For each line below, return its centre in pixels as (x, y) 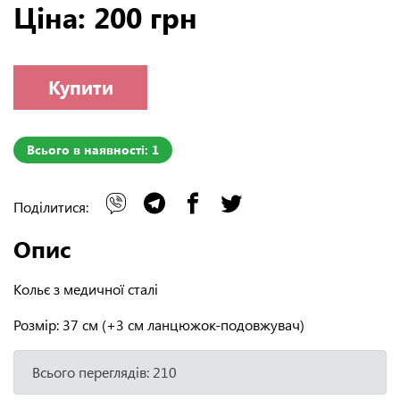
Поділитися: (53, 206)
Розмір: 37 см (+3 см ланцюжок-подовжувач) (159, 324)
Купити (80, 87)
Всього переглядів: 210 (104, 371)
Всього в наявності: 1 (93, 149)
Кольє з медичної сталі (86, 288)
